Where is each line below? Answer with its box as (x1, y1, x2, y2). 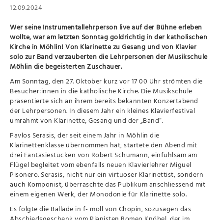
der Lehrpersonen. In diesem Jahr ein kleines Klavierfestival (10, 105, 195, 116)
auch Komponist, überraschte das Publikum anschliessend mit (10, 179, 206, 190)
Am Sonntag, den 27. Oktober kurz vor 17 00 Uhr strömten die (10, 76, 203, 86)
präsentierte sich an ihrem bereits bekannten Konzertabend (10, 95, 198, 106)
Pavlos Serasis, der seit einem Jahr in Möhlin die (10, 130, 160, 140)
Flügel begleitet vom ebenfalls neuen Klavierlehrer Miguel (10, 159, 192, 170)
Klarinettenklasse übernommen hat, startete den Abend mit (10, 139, 197, 150)
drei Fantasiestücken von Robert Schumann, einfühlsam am (10, 149, 197, 160)
